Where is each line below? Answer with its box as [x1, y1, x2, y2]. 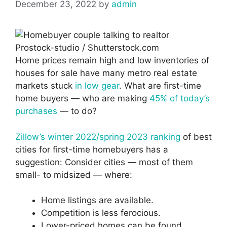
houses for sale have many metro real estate [15, 68, 197, 79]
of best [180, 131, 212, 142]
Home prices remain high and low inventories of [15, 55, 209, 66]
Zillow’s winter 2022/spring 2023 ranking [15, 131, 180, 142]
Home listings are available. [41, 195, 154, 206]
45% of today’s [149, 93, 210, 104]
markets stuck [15, 81, 75, 91]
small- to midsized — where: [15, 169, 132, 180]
